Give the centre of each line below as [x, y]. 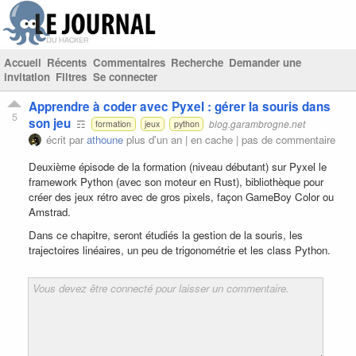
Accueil [23, 62]
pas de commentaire [288, 139]
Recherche [197, 62]
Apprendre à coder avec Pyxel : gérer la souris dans [180, 106]
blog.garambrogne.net [257, 123]
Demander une [265, 62]
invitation [27, 77]
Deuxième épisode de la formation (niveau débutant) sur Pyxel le [178, 166]
